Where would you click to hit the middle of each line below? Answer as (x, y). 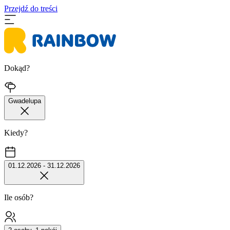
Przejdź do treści (31, 8)
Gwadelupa (25, 101)
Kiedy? (16, 133)
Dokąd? (17, 68)
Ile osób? (19, 197)
